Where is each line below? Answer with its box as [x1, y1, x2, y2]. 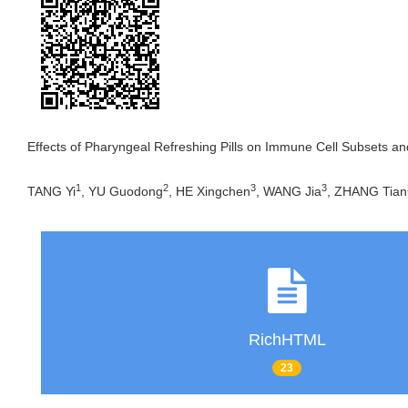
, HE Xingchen [168, 183, 250, 199]
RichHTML [248, 331, 326, 350]
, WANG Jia [256, 183, 321, 199]
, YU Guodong [81, 183, 163, 199]
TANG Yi [27, 183, 76, 199]
